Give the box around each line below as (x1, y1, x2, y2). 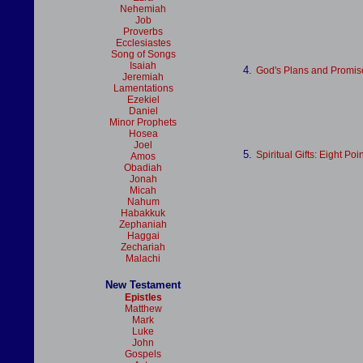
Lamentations (113, 83, 173, 94)
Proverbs (123, 26, 163, 37)
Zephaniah (119, 219, 167, 230)
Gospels (125, 348, 161, 360)
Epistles (124, 292, 162, 303)
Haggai (126, 230, 160, 241)
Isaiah (130, 60, 156, 71)
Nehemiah (120, 3, 166, 15)
